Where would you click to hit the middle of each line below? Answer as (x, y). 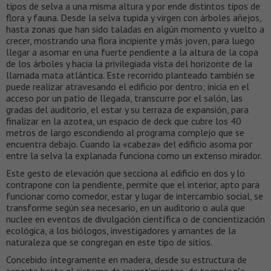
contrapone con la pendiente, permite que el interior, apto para (133, 185)
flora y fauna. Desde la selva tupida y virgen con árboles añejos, (134, 18)
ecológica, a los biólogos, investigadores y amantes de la (121, 231)
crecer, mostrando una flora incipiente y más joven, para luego (130, 41)
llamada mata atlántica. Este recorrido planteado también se (130, 75)
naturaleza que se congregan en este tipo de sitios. (109, 242)
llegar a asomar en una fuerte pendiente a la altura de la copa (132, 52)
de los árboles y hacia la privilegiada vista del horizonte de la (129, 64)
